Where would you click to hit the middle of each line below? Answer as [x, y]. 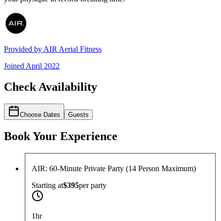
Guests [78, 115]
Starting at [47, 185]
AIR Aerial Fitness [73, 49]
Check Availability [51, 87]
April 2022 [43, 66]
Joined [15, 66]
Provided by [24, 49]
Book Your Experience [61, 136]
